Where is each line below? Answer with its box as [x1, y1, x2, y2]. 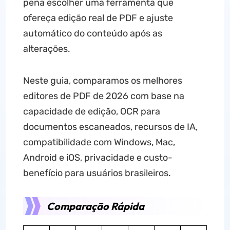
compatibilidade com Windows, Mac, [23, 137, 175, 148]
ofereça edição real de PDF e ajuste [23, 12, 173, 24]
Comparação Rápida [46, 200, 144, 213]
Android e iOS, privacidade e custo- [23, 152, 172, 163]
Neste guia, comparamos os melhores [23, 75, 182, 86]
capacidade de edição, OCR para [23, 106, 160, 117]
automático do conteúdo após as [23, 28, 162, 39]
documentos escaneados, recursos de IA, [23, 121, 198, 132]
